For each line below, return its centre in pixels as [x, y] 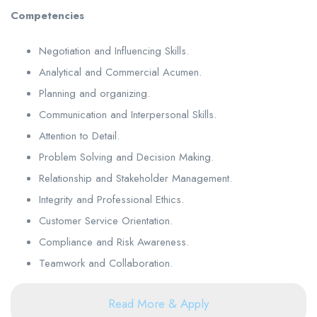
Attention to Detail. [79, 136]
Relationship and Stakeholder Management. [136, 178]
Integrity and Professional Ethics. [111, 199]
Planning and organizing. [94, 93]
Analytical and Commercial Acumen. [120, 72]
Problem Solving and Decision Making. [126, 157]
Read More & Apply [158, 304]
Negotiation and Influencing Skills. [114, 51]
